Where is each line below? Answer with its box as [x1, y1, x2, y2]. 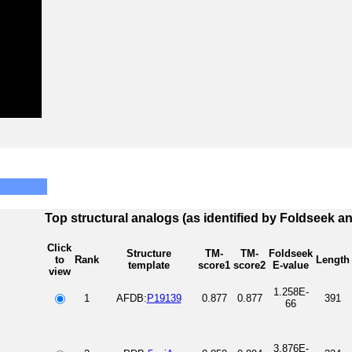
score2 [233, 258, 266, 271]
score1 [198, 258, 230, 271]
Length [316, 253, 350, 266]
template [127, 258, 170, 271]
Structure [126, 247, 171, 259]
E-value [273, 258, 309, 271]
